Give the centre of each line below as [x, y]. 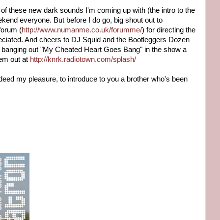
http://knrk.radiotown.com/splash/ [83, 59]
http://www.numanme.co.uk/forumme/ [82, 30]
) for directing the [169, 30]
